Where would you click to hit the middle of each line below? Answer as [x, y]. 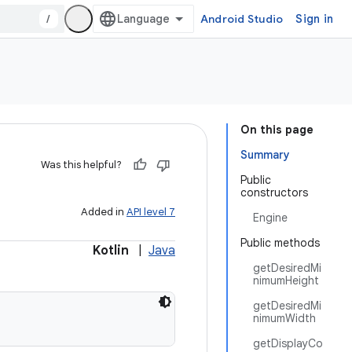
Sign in [314, 19]
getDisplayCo [288, 343]
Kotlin [111, 251]
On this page [277, 130]
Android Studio [242, 19]
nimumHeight [286, 280]
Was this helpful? [81, 165]
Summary [265, 155]
